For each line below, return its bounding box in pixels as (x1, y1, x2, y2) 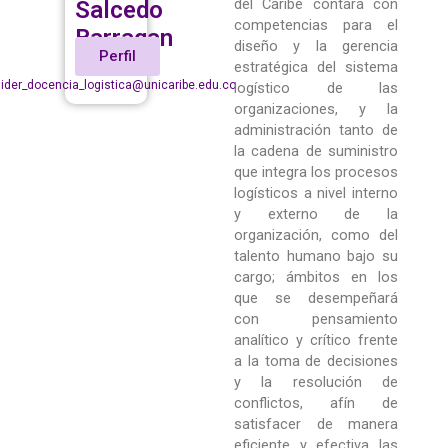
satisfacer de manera (234, 415, 398, 434)
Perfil (99, 46, 136, 65)
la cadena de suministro (234, 142, 398, 161)
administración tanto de (234, 121, 398, 140)
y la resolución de (234, 373, 398, 392)
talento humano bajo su (234, 247, 398, 266)
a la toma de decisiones (234, 352, 398, 371)
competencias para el (234, 16, 398, 35)
